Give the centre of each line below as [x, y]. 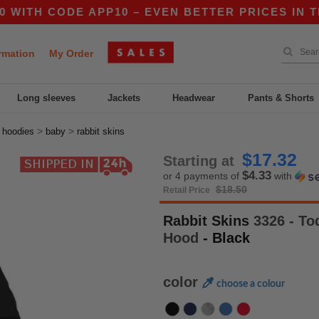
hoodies [18, 131]
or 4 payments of [203, 176]
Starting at [201, 161]
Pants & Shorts [281, 98]
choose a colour [251, 284]
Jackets [124, 98]
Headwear [194, 98]
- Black [226, 238]
